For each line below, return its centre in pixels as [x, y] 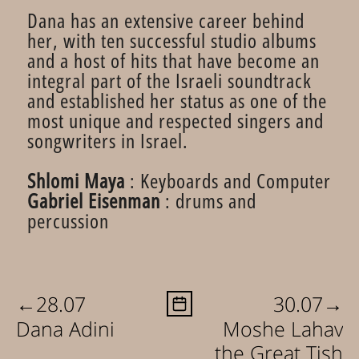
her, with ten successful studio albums [172, 40]
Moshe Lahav [283, 329]
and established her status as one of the [177, 100]
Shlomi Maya [76, 180]
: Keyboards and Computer [228, 180]
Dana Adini [65, 329]
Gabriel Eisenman [94, 200]
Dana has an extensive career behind [166, 20]
